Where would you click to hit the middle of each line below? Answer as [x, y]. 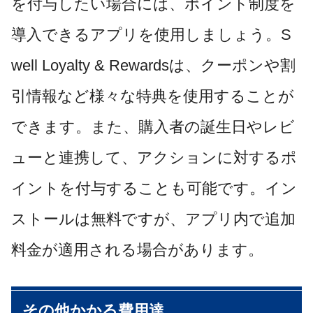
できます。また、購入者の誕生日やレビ [153, 126]
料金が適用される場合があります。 [137, 249]
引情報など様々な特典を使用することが [153, 96]
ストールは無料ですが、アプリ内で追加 [153, 219]
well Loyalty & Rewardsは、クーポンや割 [153, 65]
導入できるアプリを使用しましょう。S [151, 34]
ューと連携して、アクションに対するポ [154, 157]
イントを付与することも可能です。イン [154, 188]
